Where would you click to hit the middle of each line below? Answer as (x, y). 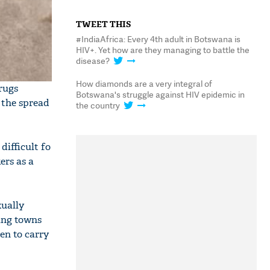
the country (98, 105)
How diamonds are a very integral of (144, 83)
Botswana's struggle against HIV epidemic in (160, 94)
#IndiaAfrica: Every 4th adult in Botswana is (158, 39)
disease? (93, 61)
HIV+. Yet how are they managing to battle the (163, 50)
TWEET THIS (103, 24)
